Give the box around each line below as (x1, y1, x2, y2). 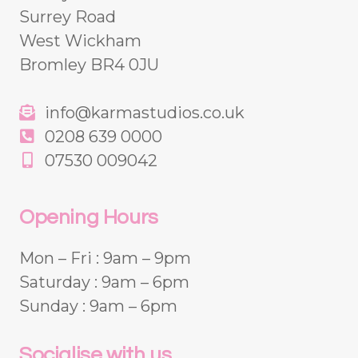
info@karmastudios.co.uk (41, 102, 245, 122)
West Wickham (19, 30, 141, 50)
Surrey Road (19, 6, 116, 26)
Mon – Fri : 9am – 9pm (19, 248, 191, 268)
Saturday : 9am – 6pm (19, 272, 189, 292)
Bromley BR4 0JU (19, 54, 159, 74)
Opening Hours (19, 206, 158, 228)
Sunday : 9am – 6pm (19, 296, 177, 316)
